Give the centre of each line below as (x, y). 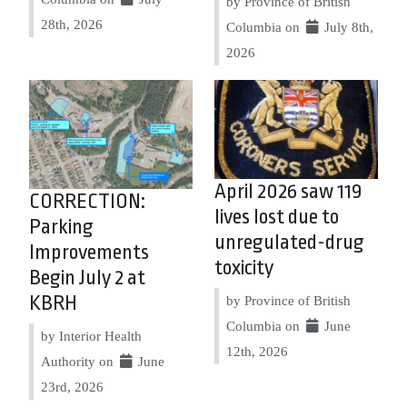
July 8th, (347, 27)
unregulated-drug (289, 242)
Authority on (79, 361)
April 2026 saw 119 (288, 191)
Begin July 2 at (87, 278)
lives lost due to (277, 217)
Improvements (89, 253)
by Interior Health (91, 336)
